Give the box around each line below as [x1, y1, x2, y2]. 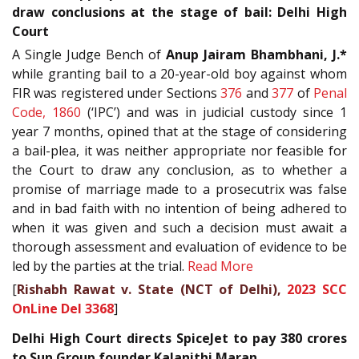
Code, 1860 [12, 103, 81, 122]
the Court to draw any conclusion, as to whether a [12, 161, 347, 179]
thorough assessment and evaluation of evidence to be [12, 238, 347, 256]
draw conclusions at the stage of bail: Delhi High [12, 3, 347, 22]
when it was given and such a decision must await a [12, 219, 347, 237]
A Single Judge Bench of [12, 46, 166, 64]
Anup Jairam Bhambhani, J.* [166, 46, 347, 64]
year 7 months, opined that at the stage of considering [12, 123, 347, 141]
